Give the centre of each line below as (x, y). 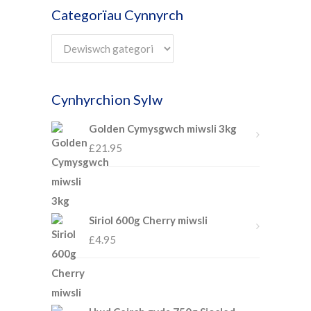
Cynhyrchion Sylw (107, 99)
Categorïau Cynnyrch (117, 15)
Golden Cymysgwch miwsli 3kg (163, 128)
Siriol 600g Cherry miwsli (148, 220)
